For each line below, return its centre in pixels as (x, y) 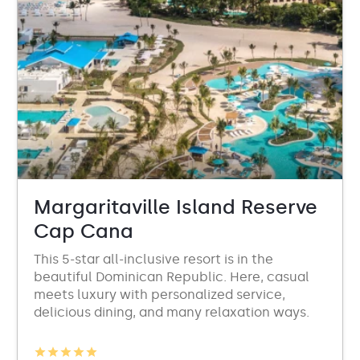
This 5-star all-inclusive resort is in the (153, 259)
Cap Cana (84, 231)
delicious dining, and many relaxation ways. (172, 312)
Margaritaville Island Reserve (176, 207)
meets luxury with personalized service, (160, 295)
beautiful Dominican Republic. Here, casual (172, 277)
